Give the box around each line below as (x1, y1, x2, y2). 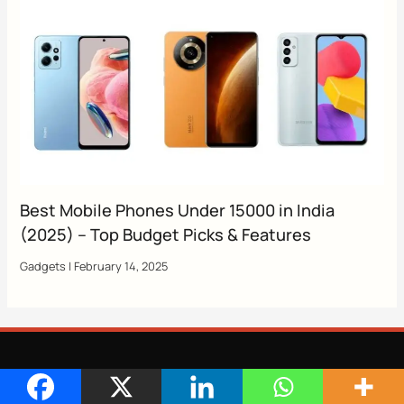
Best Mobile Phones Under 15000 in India (20, 198, 335, 221)
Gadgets (20, 257, 67, 274)
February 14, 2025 (74, 257, 169, 274)
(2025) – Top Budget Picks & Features (20, 223, 312, 245)
